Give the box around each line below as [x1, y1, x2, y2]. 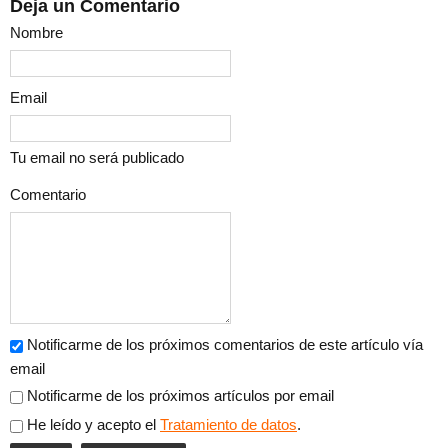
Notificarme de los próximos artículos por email [27, 387, 334, 405]
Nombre [10, 24, 63, 42]
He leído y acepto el [27, 416, 160, 434]
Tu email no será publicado [10, 149, 184, 167]
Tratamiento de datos [160, 416, 297, 434]
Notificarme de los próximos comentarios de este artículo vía [27, 336, 423, 354]
